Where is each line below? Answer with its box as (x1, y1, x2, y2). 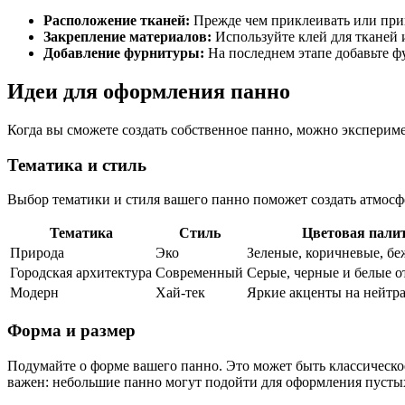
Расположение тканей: (43, 13, 190, 29)
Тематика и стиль (7, 155, 146, 174)
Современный (155, 265, 243, 281)
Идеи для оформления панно (7, 80, 290, 104)
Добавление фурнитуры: (43, 45, 204, 61)
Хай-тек (155, 285, 205, 301)
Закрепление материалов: (43, 29, 212, 45)
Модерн (10, 285, 59, 301)
